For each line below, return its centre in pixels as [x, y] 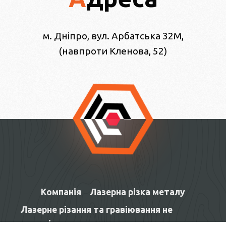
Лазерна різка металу [138, 192]
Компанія [61, 192]
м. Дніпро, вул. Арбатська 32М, [113, 36]
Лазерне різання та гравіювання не [96, 210]
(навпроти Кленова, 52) [113, 51]
